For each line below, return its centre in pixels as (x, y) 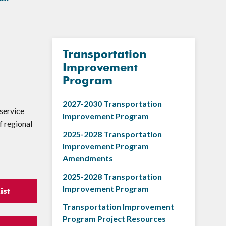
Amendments (88, 158)
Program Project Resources (114, 218)
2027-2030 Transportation (112, 103)
